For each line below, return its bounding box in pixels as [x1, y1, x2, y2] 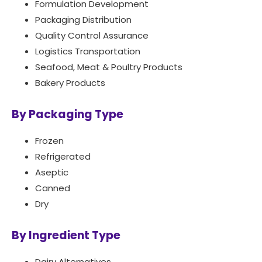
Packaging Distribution [35, 13, 132, 26]
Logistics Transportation [35, 45, 140, 58]
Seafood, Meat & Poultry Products [35, 61, 182, 74]
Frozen [35, 135, 64, 147]
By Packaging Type [12, 106, 123, 123]
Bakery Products [35, 77, 105, 89]
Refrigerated [35, 150, 91, 163]
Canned [35, 182, 70, 195]
